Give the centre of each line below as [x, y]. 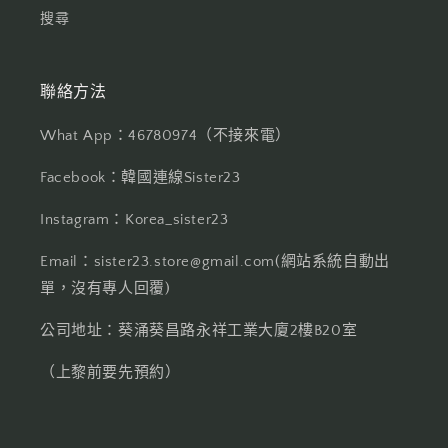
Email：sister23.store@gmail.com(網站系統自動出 [215, 261]
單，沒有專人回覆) [105, 288]
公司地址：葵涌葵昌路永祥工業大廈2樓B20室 [199, 330]
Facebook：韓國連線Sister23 [140, 177]
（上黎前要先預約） [110, 372]
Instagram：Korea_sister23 [134, 219]
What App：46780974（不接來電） [165, 135]
